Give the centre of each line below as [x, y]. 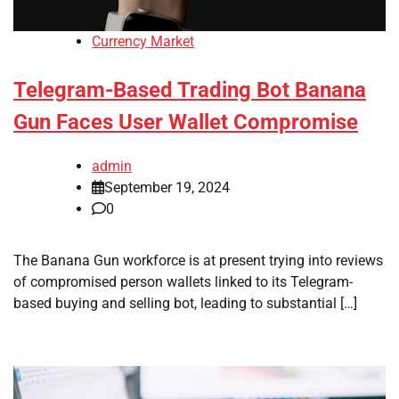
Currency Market [143, 42]
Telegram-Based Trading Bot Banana [190, 90]
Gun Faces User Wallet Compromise [186, 122]
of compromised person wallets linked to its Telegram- [183, 282]
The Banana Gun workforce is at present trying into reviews [198, 261]
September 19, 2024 [167, 188]
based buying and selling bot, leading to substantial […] [185, 304]
